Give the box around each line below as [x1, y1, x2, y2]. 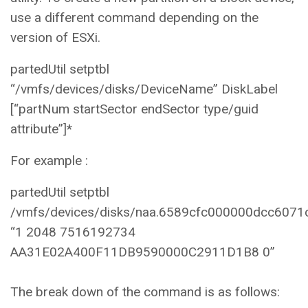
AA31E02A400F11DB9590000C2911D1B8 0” [10, 243, 275, 260]
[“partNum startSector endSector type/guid [10, 100, 258, 117]
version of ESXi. [10, 29, 100, 45]
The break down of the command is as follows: [10, 283, 283, 300]
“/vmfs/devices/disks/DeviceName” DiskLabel [10, 80, 278, 97]
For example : [10, 152, 91, 168]
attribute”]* [10, 120, 72, 137]
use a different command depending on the [10, 9, 258, 25]
